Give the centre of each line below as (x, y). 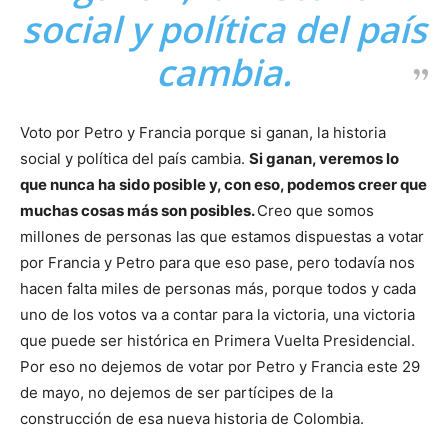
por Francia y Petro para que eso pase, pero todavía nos (217, 262)
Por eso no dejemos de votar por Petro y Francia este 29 (220, 366)
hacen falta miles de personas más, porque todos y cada (218, 288)
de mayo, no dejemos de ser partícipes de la (176, 392)
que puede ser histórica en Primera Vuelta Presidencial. (219, 340)
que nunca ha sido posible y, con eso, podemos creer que (223, 184)
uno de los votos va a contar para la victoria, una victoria (217, 314)
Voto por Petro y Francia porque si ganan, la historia (203, 132)
